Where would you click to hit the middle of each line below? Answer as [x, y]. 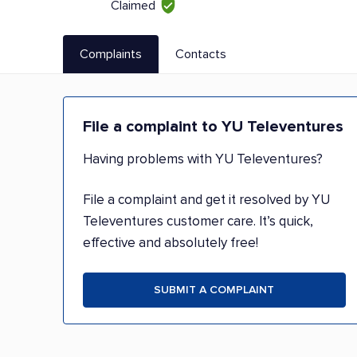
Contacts [201, 54]
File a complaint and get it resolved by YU [206, 200]
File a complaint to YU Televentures [213, 127]
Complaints [111, 54]
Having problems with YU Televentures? [203, 159]
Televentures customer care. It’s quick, [198, 221]
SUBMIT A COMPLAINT [214, 290]
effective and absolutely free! [171, 243]
